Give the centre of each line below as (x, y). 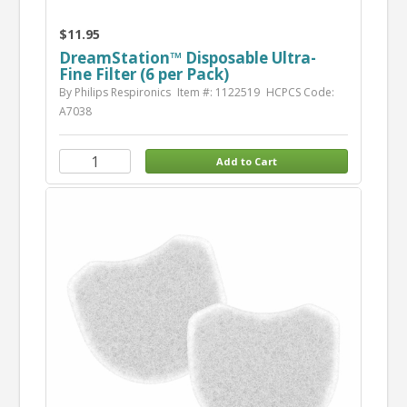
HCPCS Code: (300, 93)
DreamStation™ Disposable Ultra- (187, 58)
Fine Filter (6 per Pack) (144, 74)
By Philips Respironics (114, 93)
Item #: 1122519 (218, 93)
